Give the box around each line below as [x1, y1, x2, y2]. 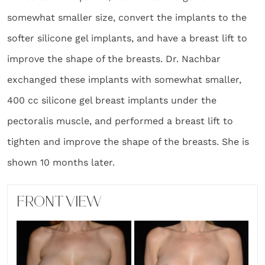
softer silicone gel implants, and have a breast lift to [7, 33, 247, 44]
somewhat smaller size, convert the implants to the [7, 12, 247, 23]
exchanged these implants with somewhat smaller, [7, 74, 241, 85]
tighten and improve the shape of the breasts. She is [7, 136, 249, 147]
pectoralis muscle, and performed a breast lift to [7, 115, 233, 127]
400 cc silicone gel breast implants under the [7, 95, 216, 106]
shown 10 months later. [7, 157, 115, 168]
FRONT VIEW [17, 195, 101, 210]
